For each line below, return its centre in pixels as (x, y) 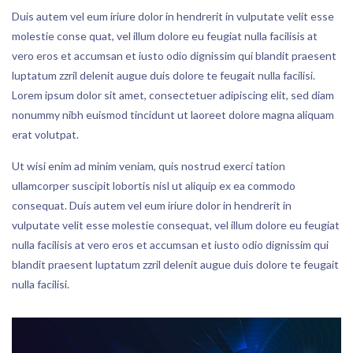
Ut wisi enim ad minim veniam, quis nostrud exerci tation (149, 166)
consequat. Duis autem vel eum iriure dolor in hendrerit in (152, 205)
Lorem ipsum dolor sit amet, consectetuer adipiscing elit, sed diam (173, 95)
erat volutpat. (45, 134)
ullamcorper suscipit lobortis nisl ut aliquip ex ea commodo (154, 186)
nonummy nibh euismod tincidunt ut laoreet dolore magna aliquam (173, 115)
